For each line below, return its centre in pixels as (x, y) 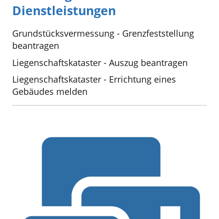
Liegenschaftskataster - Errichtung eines (94, 79)
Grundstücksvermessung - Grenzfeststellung (103, 33)
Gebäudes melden (50, 92)
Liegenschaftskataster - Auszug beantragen (100, 62)
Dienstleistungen (64, 10)
